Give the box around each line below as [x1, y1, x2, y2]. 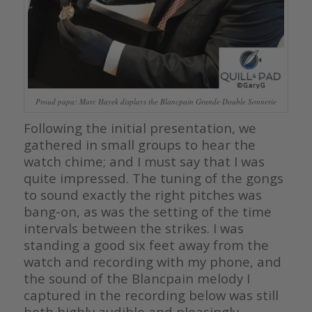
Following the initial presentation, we [23, 118, 256, 136]
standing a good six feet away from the [23, 235, 269, 253]
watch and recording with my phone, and [23, 252, 281, 270]
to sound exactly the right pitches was [23, 185, 262, 203]
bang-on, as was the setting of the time [23, 202, 272, 220]
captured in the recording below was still [23, 286, 279, 304]
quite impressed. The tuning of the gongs [23, 169, 283, 187]
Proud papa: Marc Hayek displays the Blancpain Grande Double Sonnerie [35, 95, 276, 107]
